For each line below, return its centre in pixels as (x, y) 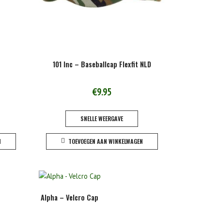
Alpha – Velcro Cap (70, 198)
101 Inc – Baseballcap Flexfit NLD (102, 64)
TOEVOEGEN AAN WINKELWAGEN (105, 141)
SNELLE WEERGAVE (102, 119)
